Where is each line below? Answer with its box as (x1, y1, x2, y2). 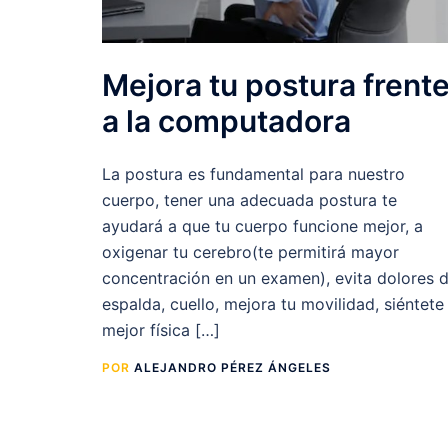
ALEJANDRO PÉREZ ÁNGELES (134, 360, 331, 376)
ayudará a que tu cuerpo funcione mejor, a (102, 216, 423, 237)
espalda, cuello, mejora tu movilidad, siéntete (102, 294, 444, 315)
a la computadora (102, 103, 351, 140)
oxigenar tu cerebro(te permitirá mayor (102, 242, 399, 263)
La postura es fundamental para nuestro (102, 164, 405, 185)
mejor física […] (102, 320, 220, 341)
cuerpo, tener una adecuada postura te (102, 190, 397, 211)
